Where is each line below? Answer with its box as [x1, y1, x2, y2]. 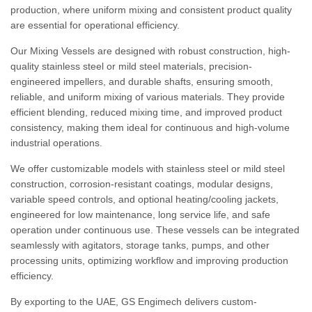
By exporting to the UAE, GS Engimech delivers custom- [10, 296, 257, 307]
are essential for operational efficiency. [10, 19, 180, 31]
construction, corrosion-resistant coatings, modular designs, [10, 178, 273, 189]
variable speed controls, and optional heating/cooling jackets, [10, 194, 279, 205]
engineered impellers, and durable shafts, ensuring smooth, [10, 76, 273, 87]
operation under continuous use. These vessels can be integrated [10, 224, 299, 235]
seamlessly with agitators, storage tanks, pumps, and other [10, 240, 270, 251]
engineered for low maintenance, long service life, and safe [10, 209, 270, 220]
